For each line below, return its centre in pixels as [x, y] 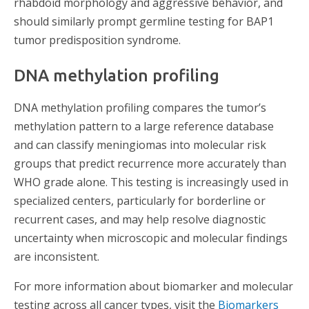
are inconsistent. [57, 256]
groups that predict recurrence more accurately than [150, 163]
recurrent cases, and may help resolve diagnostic [140, 219]
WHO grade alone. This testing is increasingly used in [151, 182]
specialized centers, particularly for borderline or [140, 200]
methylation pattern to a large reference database [144, 126]
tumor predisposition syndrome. [97, 40]
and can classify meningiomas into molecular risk [140, 144]
